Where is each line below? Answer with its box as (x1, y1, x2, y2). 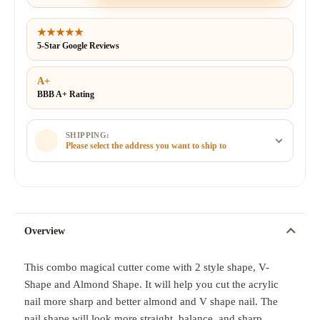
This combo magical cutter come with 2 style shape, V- (24, 261, 269, 273)
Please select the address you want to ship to (66, 140, 226, 151)
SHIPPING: (66, 130, 110, 139)
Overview (24, 225, 65, 236)
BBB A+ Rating (37, 89, 94, 99)
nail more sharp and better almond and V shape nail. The (24, 296, 278, 307)
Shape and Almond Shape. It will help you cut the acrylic (24, 279, 279, 290)
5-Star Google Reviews (37, 41, 119, 51)
